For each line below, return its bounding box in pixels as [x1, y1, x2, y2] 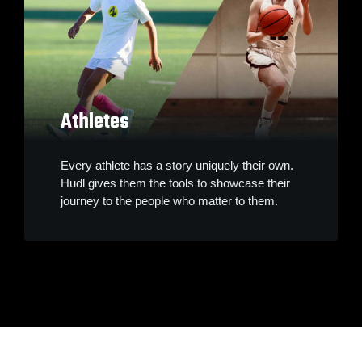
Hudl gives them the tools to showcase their [61, 176, 290, 191]
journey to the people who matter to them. [61, 194, 278, 208]
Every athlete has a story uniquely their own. [61, 158, 293, 173]
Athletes [61, 105, 129, 138]
